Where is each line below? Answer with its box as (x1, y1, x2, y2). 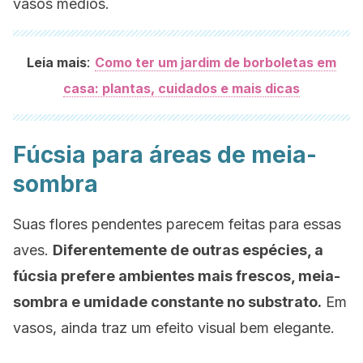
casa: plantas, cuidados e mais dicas (63, 80, 300, 96)
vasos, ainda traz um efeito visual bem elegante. (13, 319, 335, 336)
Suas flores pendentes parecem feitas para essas (13, 216, 341, 233)
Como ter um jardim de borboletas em (95, 54, 336, 70)
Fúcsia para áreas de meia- (13, 141, 317, 169)
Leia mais (27, 54, 87, 70)
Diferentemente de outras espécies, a (53, 241, 323, 258)
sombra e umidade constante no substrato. (13, 293, 322, 310)
